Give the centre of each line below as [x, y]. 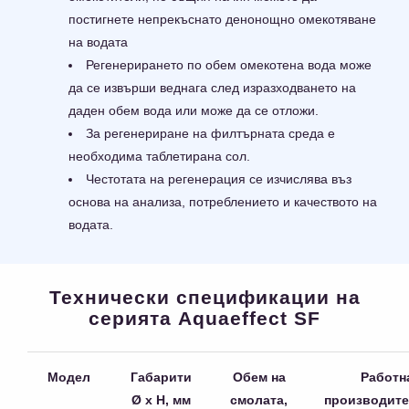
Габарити [161, 378]
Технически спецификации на [204, 298]
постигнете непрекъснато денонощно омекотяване [222, 20]
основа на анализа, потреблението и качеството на [223, 202]
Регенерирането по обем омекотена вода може [229, 65]
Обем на [259, 378]
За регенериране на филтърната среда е [210, 134]
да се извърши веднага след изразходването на [212, 88]
